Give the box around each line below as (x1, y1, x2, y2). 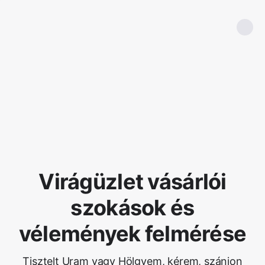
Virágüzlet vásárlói (38, 169, 227, 195)
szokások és (70, 195, 195, 221)
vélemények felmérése (18, 221, 247, 247)
